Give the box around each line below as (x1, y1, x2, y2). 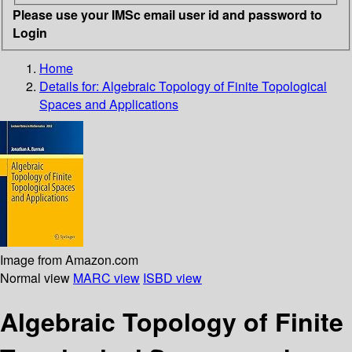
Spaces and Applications (39, 94, 178, 113)
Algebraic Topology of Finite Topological (102, 76, 327, 95)
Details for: (39, 76, 102, 95)
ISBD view (143, 268, 202, 287)
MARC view (73, 268, 140, 287)
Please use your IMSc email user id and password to (13, 5, 322, 24)
